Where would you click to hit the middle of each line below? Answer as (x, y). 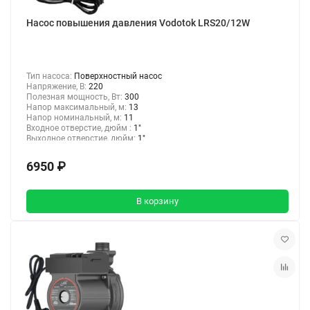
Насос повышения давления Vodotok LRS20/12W (138, 22)
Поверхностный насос (118, 76)
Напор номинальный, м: (75, 117)
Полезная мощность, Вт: (75, 97)
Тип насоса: (50, 76)
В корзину (157, 201)
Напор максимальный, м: (77, 107)
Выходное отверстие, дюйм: (82, 138)
